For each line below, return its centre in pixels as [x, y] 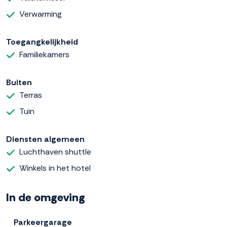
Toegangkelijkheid [42, 42]
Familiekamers [44, 54]
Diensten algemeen [45, 139]
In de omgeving [46, 197]
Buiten [19, 82]
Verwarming [41, 14]
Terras [31, 95]
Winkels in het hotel [55, 168]
